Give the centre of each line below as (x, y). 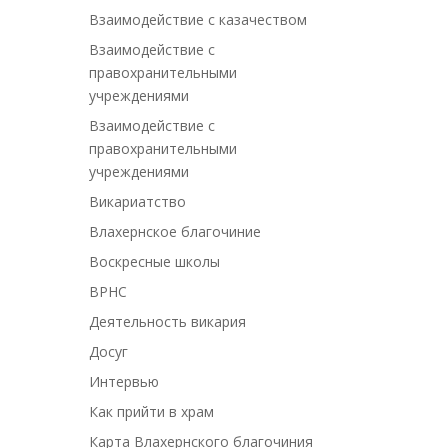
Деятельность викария (168, 322)
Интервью (124, 382)
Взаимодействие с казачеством (198, 20)
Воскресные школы (155, 262)
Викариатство (138, 202)
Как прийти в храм (152, 412)
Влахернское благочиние (175, 232)
